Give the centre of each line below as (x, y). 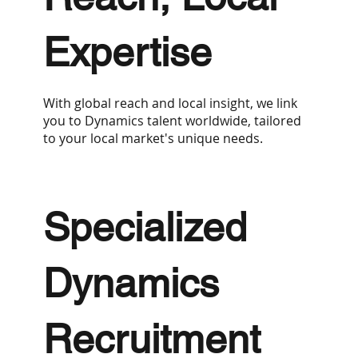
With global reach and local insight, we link (170, 103)
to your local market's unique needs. (153, 138)
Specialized (145, 227)
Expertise (127, 52)
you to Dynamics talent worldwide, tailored (172, 120)
